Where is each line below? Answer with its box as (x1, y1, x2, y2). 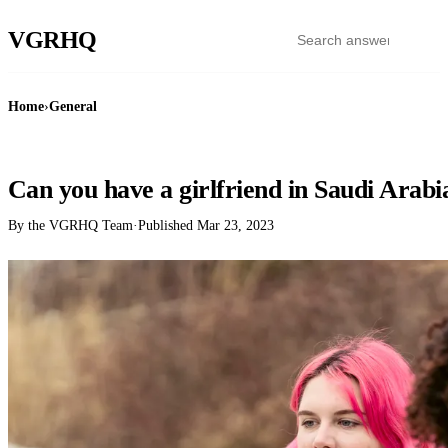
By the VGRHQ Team (8, 217, 133, 234)
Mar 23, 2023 (197, 217, 274, 234)
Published (138, 217, 197, 234)
